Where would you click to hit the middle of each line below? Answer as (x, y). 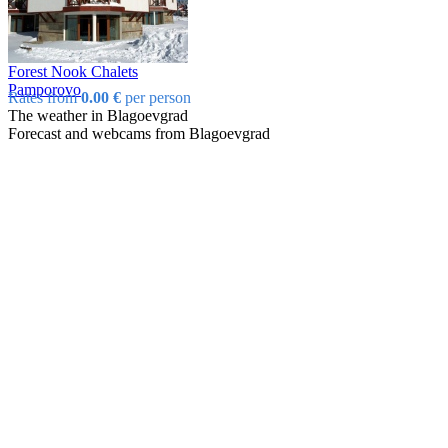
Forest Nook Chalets (73, 71)
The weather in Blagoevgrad (98, 115)
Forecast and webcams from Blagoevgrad (139, 133)
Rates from (44, 97)
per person (156, 97)
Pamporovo (44, 89)
